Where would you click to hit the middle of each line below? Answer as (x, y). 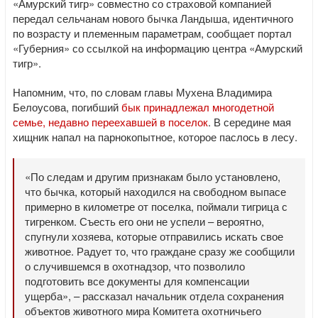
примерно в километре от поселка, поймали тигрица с (156, 206)
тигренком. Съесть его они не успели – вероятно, (144, 221)
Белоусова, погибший (67, 107)
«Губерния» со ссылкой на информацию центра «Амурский (158, 48)
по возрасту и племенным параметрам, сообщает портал (152, 33)
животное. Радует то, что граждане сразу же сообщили (160, 251)
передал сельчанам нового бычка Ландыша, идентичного (153, 18)
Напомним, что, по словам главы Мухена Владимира (142, 92)
